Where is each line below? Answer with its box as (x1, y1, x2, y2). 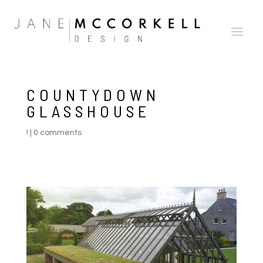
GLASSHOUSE (26, 100, 150, 121)
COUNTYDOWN (26, 84, 160, 104)
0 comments (33, 128, 82, 137)
